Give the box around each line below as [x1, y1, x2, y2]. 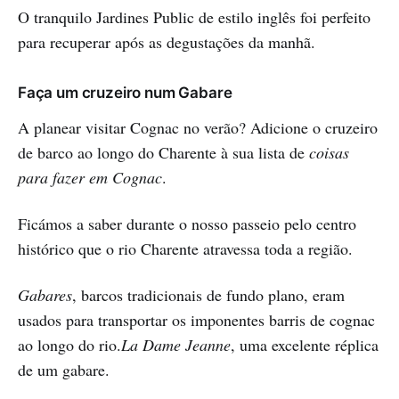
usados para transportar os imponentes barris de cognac [18, 309, 375, 331]
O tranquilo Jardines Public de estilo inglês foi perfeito [18, 6, 370, 28]
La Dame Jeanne [121, 334, 231, 356]
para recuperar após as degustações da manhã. [18, 31, 315, 53]
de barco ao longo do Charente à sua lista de [18, 142, 309, 164]
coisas [309, 142, 349, 164]
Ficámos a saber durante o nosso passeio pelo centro [18, 213, 356, 235]
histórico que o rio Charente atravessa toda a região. [18, 238, 353, 260]
